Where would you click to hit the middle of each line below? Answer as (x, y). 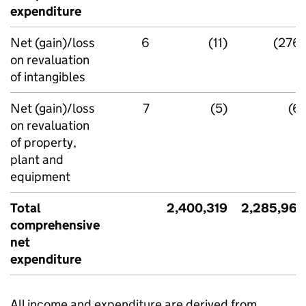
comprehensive (55, 225)
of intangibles (48, 77)
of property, (43, 142)
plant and (37, 159)
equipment (40, 177)
